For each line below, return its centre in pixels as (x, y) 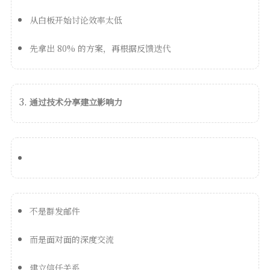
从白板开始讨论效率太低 (76, 20)
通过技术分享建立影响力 (76, 102)
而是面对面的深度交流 (71, 239)
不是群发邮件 (55, 211)
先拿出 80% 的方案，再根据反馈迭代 (100, 48)
